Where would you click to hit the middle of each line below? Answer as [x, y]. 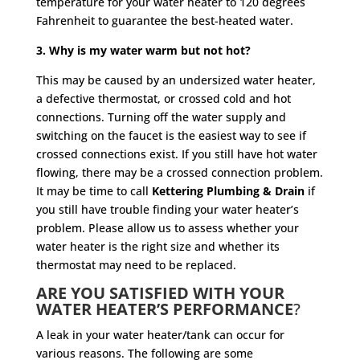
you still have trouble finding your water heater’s [167, 209]
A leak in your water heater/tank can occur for [160, 335]
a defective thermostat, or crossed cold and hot [163, 98]
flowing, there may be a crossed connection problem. [179, 172]
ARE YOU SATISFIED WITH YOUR [160, 293]
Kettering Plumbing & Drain [228, 191]
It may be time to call [94, 191]
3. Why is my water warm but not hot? [146, 50]
